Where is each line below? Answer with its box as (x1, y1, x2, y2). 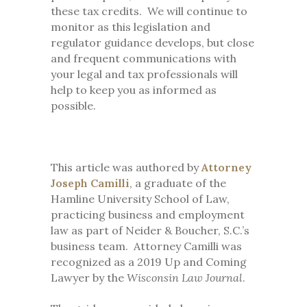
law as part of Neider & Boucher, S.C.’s (51, 223, 249, 238)
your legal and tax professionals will (51, 67, 238, 82)
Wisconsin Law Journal (127, 271, 243, 285)
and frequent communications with (51, 51, 236, 66)
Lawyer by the (51, 271, 127, 285)
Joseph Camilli (51, 176, 130, 191)
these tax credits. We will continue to (51, 4, 247, 19)
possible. (51, 99, 96, 113)
